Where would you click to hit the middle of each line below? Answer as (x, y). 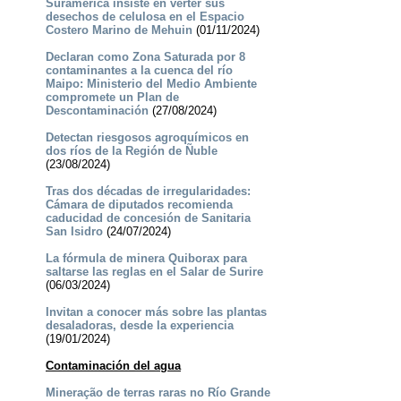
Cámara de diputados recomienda (139, 205)
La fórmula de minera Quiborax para (146, 259)
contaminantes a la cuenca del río (139, 71)
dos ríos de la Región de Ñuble (131, 151)
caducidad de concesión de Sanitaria (148, 218)
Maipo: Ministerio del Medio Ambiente (151, 84)
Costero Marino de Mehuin (119, 30)
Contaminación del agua (113, 366)
